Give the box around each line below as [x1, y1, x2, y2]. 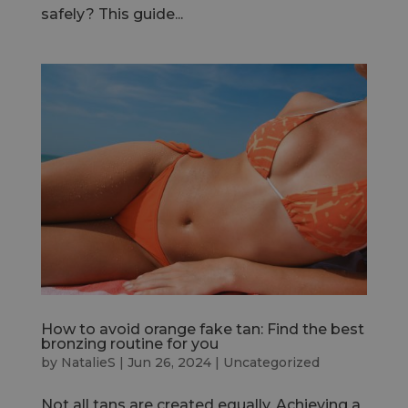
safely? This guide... [40, 5, 183, 24]
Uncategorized [222, 354, 320, 372]
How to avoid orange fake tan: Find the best [40, 321, 364, 339]
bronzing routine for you [40, 335, 219, 353]
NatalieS [60, 354, 116, 372]
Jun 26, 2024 [127, 354, 211, 372]
